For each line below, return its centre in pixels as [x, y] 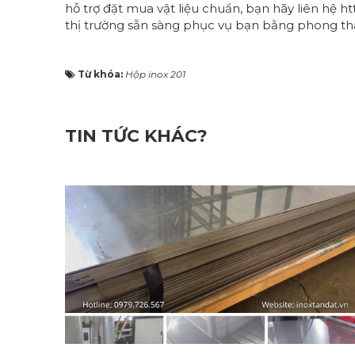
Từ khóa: [101, 74]
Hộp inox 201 [155, 74]
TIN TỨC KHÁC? [136, 136]
